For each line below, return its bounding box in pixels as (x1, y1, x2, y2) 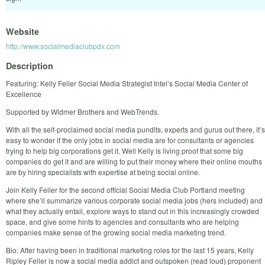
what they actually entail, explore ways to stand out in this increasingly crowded (6, 205, 259, 216)
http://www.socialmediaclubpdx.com (6, 41, 120, 51)
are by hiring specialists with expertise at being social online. (6, 166, 200, 177)
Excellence (6, 88, 41, 99)
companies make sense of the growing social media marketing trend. (6, 227, 226, 237)
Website (6, 25, 39, 38)
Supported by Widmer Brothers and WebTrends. (6, 106, 159, 117)
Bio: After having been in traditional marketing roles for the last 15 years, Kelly (6, 244, 254, 255)
